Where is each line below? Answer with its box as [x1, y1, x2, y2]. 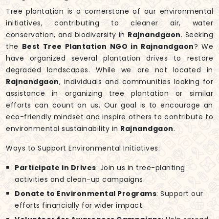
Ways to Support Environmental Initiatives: [6, 143, 160, 153]
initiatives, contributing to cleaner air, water [6, 18, 213, 28]
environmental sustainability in [6, 124, 120, 134]
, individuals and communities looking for [59, 77, 213, 87]
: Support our [156, 189, 203, 199]
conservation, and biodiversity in [6, 30, 128, 40]
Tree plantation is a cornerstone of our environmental [6, 6, 213, 17]
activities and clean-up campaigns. [15, 175, 145, 185]
